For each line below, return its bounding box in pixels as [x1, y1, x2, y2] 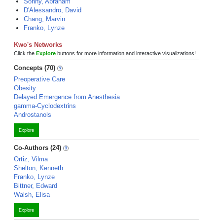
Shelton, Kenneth [14, 164, 63, 172]
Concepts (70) [14, 64, 55, 72]
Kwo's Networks [14, 41, 62, 48]
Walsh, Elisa [14, 191, 50, 198]
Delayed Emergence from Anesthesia [14, 93, 120, 101]
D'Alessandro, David [24, 6, 81, 14]
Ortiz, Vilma [14, 155, 48, 163]
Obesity [14, 84, 36, 92]
